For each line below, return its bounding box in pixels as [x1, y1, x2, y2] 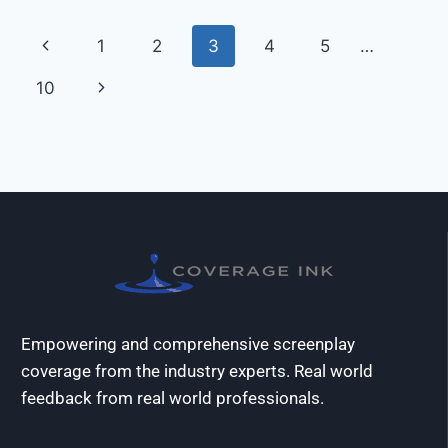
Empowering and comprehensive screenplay [21, 334, 355, 354]
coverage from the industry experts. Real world [21, 361, 373, 381]
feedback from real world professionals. [21, 388, 324, 408]
